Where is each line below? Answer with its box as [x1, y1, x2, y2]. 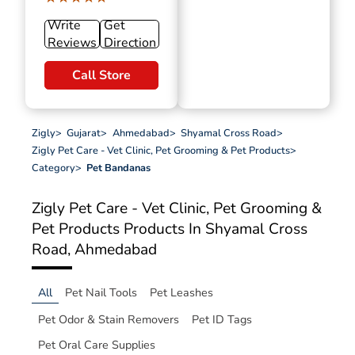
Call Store [72, 67, 131, 85]
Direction [103, 34, 156, 52]
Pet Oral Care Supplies [38, 337, 155, 353]
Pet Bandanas [86, 161, 151, 176]
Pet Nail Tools [65, 284, 137, 300]
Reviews [48, 34, 97, 52]
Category [32, 161, 75, 176]
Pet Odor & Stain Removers [38, 311, 179, 327]
